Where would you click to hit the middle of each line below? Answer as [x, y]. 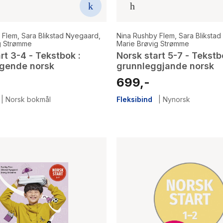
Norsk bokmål [28, 99]
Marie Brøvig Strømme [153, 43]
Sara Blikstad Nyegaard [60, 35]
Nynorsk [176, 99]
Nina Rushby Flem [146, 35]
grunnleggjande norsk [165, 66]
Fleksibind [134, 99]
